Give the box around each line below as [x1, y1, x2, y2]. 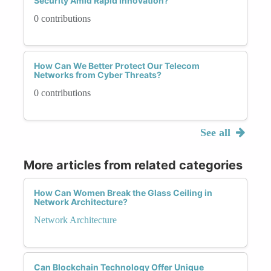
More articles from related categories [24, 157, 243, 172]
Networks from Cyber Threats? [34, 69, 162, 80]
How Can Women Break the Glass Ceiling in [34, 187, 212, 198]
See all [200, 126, 233, 139]
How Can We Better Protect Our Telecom [34, 60, 200, 71]
